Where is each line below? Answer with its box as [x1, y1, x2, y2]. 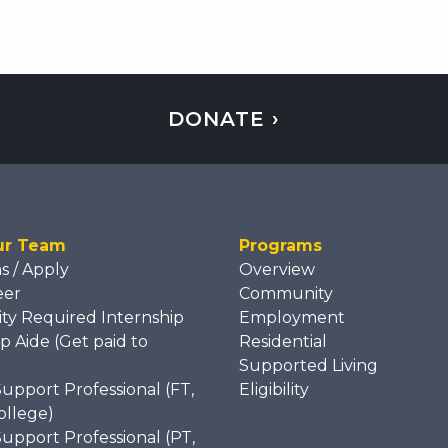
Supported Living [239, 356, 378, 376]
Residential [239, 332, 327, 352]
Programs [239, 236, 322, 256]
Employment [239, 308, 345, 328]
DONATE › [167, 107, 280, 132]
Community [239, 284, 333, 304]
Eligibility [239, 380, 309, 400]
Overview [239, 260, 315, 280]
